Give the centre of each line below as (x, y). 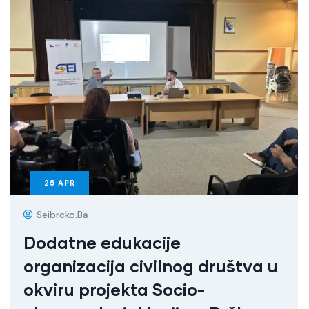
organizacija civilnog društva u (151, 266)
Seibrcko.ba (62, 214)
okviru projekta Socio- (114, 289)
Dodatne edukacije (102, 242)
